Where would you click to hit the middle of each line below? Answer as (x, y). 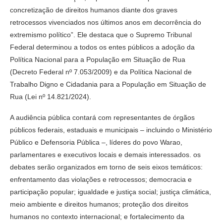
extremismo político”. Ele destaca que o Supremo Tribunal (101, 34)
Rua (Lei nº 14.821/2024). (51, 96)
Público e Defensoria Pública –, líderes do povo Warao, (96, 142)
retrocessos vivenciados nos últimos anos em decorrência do (106, 22)
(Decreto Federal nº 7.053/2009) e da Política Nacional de (101, 72)
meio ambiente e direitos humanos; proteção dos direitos (99, 204)
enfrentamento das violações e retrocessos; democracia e (101, 179)
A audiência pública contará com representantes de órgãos (102, 117)
